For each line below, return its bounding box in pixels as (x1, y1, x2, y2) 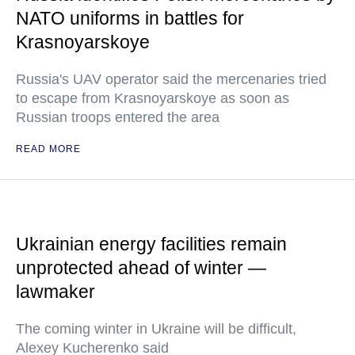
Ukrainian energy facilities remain (16, 234, 287, 254)
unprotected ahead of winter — (16, 258, 266, 278)
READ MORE (16, 143, 81, 155)
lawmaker (16, 281, 95, 302)
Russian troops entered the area (16, 109, 219, 125)
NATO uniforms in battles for (16, 8, 244, 29)
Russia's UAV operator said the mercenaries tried (16, 71, 326, 87)
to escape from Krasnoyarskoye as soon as (16, 90, 289, 106)
